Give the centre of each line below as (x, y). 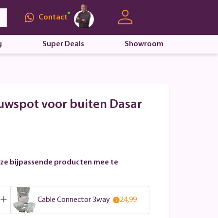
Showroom (144, 44)
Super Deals (63, 44)
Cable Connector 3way (74, 200)
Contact (53, 17)
